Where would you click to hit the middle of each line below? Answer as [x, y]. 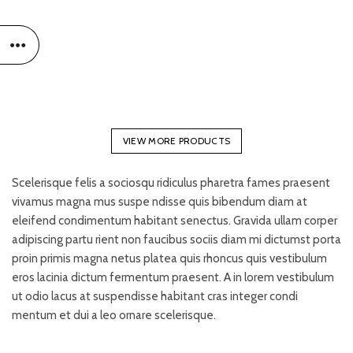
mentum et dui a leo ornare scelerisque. [114, 315]
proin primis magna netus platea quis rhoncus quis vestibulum [169, 258]
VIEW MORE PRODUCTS [176, 140]
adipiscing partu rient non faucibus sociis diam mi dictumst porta [176, 239]
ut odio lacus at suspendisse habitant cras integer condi [155, 296]
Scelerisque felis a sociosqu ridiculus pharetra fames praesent [171, 182]
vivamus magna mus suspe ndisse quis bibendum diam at [160, 201]
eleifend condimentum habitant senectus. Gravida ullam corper [175, 220]
